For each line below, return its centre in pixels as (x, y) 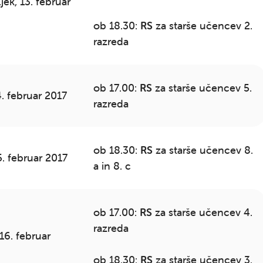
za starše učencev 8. (203, 150)
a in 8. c (112, 166)
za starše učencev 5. (202, 88)
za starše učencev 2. (202, 26)
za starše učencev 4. (202, 212)
